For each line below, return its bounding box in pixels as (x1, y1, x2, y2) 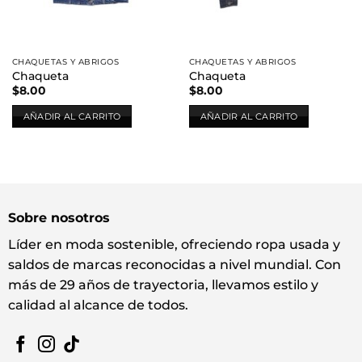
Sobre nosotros (7, 209, 110, 225)
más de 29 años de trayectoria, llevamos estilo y (7, 276, 318, 293)
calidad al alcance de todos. (7, 297, 188, 313)
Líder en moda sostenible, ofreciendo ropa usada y (7, 236, 340, 252)
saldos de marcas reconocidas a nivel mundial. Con (7, 256, 341, 272)
